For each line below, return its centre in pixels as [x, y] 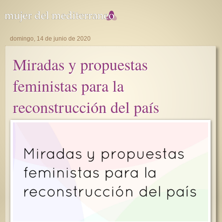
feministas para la [68, 85]
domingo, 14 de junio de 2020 [50, 39]
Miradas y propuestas [80, 64]
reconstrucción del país [86, 107]
